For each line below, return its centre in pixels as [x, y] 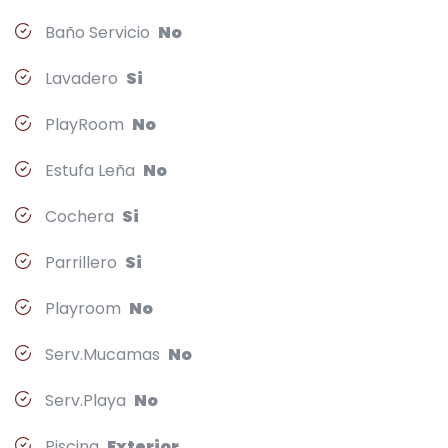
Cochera [81, 216]
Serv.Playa [87, 400]
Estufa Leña [92, 170]
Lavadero [83, 78]
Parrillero [83, 262]
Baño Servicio [99, 32]
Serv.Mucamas [104, 354]
